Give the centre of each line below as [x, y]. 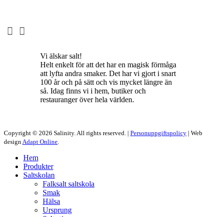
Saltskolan [39, 175]
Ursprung [57, 210]
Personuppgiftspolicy [158, 133]
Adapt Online [40, 141]
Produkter [38, 166]
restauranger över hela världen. [87, 99]
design [13, 141]
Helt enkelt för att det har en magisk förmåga [108, 64]
